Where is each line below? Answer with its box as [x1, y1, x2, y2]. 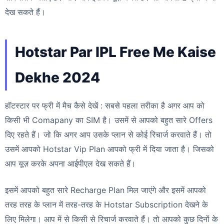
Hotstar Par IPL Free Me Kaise [15, 43, 216, 60]
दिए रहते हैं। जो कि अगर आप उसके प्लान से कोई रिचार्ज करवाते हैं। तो [5, 129, 211, 139]
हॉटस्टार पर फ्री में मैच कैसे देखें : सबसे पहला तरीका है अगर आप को [5, 100, 204, 110]
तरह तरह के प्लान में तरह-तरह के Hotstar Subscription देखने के [5, 199, 208, 209]
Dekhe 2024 [15, 68, 100, 86]
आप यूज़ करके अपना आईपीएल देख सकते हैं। [5, 158, 136, 168]
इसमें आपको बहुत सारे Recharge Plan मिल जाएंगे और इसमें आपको [5, 184, 206, 195]
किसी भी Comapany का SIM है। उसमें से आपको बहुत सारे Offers [5, 114, 212, 125]
